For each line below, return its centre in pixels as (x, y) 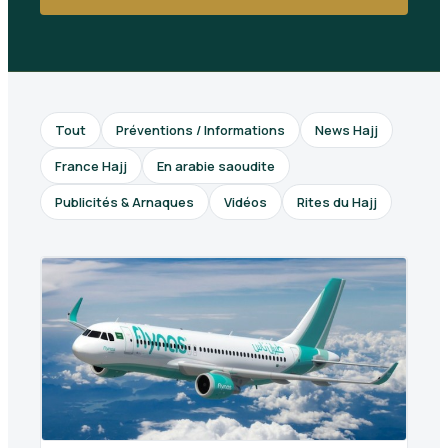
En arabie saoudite (216, 166)
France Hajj (91, 166)
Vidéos (245, 202)
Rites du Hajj (337, 202)
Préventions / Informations (200, 130)
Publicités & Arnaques (124, 202)
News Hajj (346, 130)
